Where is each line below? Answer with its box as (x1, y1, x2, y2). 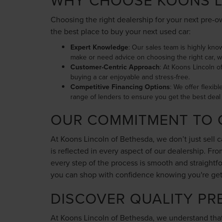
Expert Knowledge (70, 42, 128, 52)
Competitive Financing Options (70, 82, 170, 92)
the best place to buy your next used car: (51, 26, 191, 37)
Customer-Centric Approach (70, 62, 160, 72)
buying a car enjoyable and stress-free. (70, 72, 190, 82)
